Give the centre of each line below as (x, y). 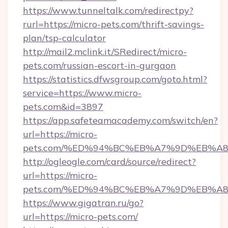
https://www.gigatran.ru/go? (83, 203)
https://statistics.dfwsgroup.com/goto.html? (115, 79)
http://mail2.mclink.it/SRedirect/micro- (105, 52)
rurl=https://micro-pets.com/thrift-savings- (113, 24)
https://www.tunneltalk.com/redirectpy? (108, 10)
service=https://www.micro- (82, 93)
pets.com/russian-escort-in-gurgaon (99, 65)
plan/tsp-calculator (64, 38)
